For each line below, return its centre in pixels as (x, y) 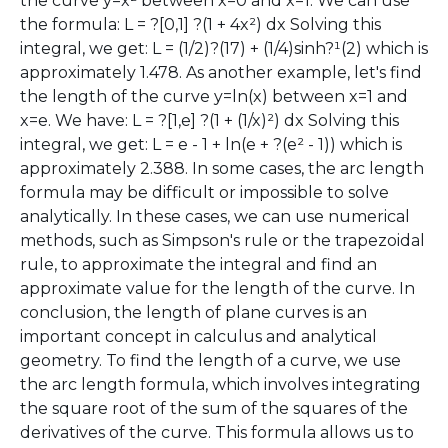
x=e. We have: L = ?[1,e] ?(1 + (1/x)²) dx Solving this (209, 120)
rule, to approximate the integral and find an (198, 264)
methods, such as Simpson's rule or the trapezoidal (222, 240)
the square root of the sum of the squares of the (214, 408)
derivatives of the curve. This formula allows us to (217, 432)
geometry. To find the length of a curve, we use (210, 360)
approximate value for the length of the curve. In (217, 288)
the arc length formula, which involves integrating (220, 384)
